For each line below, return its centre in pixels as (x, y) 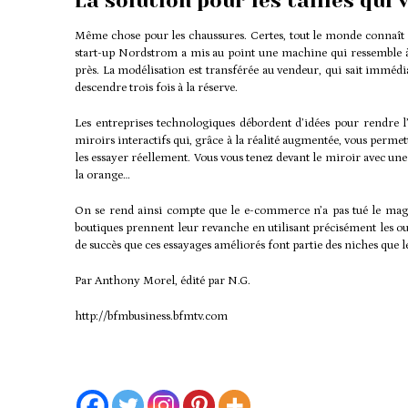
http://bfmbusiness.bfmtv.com (151, 317)
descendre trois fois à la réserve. (156, 88)
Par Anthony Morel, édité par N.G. (163, 281)
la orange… (102, 176)
